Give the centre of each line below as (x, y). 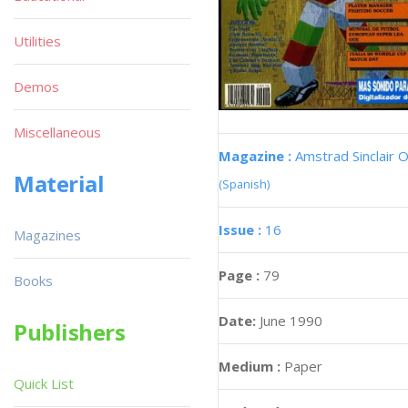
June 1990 (291, 320)
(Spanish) (244, 184)
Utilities (37, 41)
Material (59, 184)
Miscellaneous (57, 132)
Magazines (47, 235)
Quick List (44, 383)
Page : (241, 275)
